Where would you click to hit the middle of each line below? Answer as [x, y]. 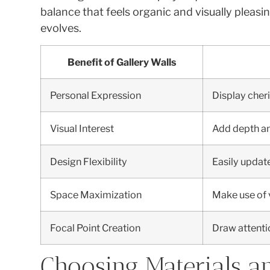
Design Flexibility [89, 161]
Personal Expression [96, 95]
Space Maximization [96, 194]
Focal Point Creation [96, 228]
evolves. [61, 28]
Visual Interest [82, 128]
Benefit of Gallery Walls [122, 62]
